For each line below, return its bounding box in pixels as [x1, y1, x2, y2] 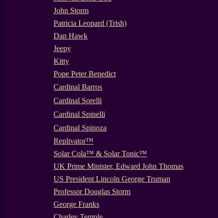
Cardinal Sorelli [54, 96, 102, 105]
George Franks [54, 200, 99, 208]
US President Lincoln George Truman [54, 175, 170, 183]
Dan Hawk [54, 32, 88, 40]
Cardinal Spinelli [54, 110, 105, 118]
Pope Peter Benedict [54, 70, 116, 78]
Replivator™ [54, 137, 93, 145]
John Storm [54, 6, 89, 15]
